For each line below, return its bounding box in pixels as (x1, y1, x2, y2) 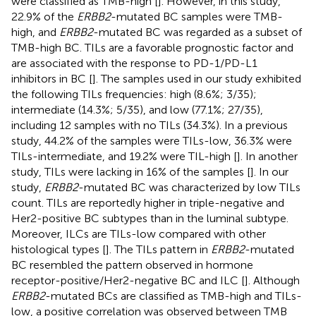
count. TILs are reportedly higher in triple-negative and (11, 195, 284, 209)
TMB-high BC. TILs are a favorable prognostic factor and (11, 40, 293, 54)
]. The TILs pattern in (106, 242, 211, 256)
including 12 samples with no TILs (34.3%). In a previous (11, 118, 288, 132)
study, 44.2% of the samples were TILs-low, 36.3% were (11, 133, 292, 147)
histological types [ (11, 242, 106, 256)
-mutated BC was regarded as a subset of (93, 25, 302, 39)
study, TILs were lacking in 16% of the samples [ (11, 164, 250, 178)
